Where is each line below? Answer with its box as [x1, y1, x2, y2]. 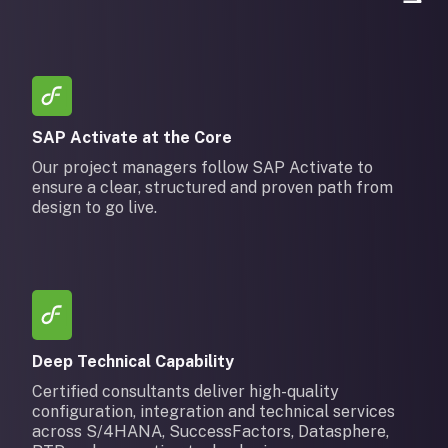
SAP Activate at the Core [32, 128, 232, 147]
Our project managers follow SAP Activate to [32, 158, 373, 177]
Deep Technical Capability [32, 352, 234, 371]
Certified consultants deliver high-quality [32, 382, 339, 401]
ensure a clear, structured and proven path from [32, 178, 393, 197]
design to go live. [32, 198, 157, 217]
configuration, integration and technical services [32, 402, 395, 421]
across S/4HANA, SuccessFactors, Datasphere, [32, 422, 389, 441]
